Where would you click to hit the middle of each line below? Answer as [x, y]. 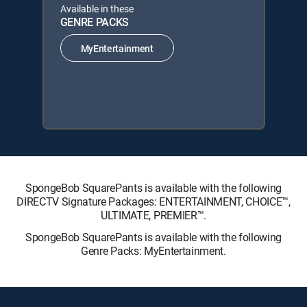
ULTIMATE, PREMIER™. [153, 215]
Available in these [97, 9]
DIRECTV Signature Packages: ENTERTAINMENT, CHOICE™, [153, 201]
